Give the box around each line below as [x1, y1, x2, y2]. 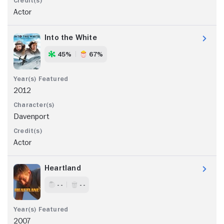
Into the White [44, 33, 97, 41]
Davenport [13, 112, 49, 120]
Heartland [44, 163, 81, 172]
